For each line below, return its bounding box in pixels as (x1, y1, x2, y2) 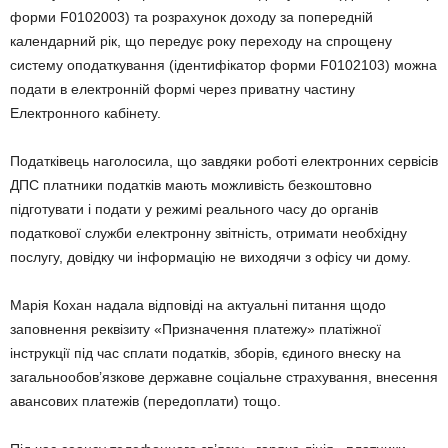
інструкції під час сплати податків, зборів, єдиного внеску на (10, 345, 401, 361)
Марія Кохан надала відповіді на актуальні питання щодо (10, 297, 386, 313)
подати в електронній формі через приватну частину (10, 81, 355, 97)
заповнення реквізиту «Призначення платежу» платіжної (10, 321, 381, 337)
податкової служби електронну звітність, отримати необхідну (10, 225, 407, 241)
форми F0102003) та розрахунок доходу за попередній (10, 9, 373, 25)
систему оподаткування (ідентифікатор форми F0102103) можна (10, 57, 437, 73)
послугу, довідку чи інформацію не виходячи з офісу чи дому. (10, 249, 411, 265)
